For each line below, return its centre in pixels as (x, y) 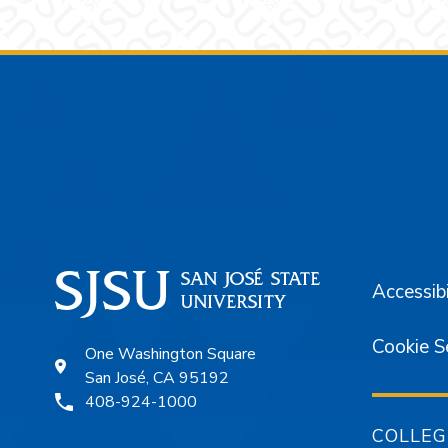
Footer (116, 147)
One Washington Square (170, 353)
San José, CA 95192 (157, 377)
